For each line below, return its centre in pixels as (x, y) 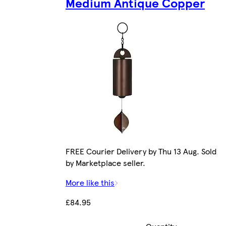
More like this (90, 182)
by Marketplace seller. (105, 162)
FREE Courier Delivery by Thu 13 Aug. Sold (141, 151)
